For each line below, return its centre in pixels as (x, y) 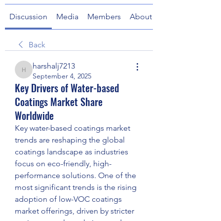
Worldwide (34, 115)
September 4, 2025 (62, 76)
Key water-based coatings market (73, 128)
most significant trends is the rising (76, 187)
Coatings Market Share (59, 102)
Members (104, 17)
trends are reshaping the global (70, 140)
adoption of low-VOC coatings (68, 199)
